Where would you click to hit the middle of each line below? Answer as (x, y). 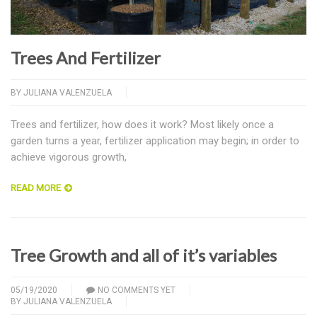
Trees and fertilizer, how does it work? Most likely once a (142, 124)
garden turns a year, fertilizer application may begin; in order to (155, 140)
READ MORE (36, 188)
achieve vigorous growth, (69, 157)
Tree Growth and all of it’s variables (144, 255)
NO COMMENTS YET (137, 290)
